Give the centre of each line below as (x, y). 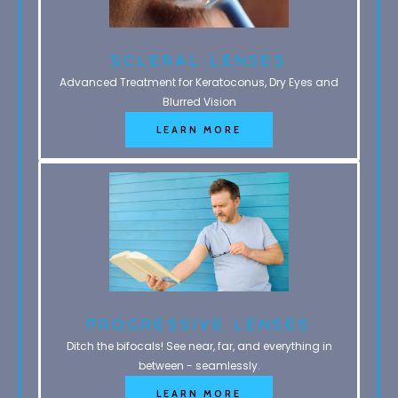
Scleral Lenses (199, 60)
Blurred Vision (199, 101)
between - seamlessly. (199, 366)
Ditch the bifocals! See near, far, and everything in (199, 346)
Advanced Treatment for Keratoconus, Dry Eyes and (199, 82)
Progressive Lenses (199, 325)
